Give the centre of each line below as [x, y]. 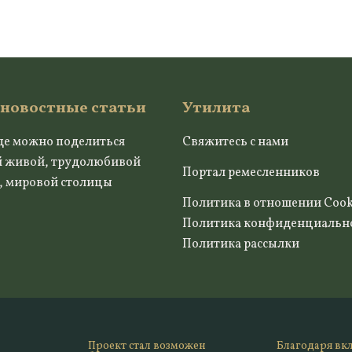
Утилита [216, 109]
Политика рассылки [240, 244]
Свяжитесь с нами [235, 143]
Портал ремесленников [251, 173]
